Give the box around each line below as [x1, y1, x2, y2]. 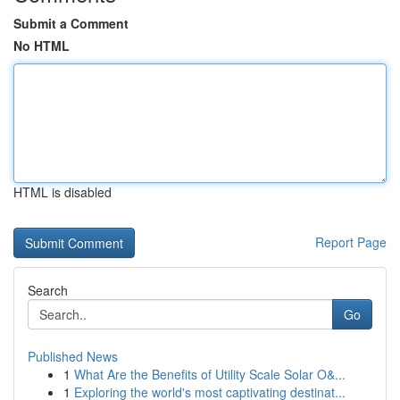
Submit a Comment [13, 14, 129, 32]
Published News [28, 347, 118, 365]
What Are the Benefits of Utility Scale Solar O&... [74, 365, 346, 383]
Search [28, 281, 68, 299]
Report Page [315, 233, 387, 251]
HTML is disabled [13, 183, 112, 201]
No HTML [13, 37, 70, 54]
